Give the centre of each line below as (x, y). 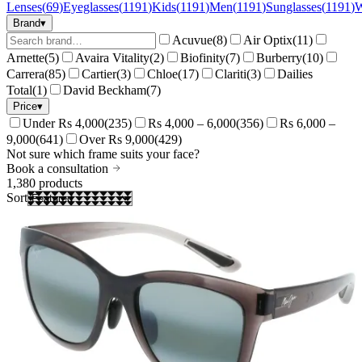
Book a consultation (59, 169)
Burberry (279, 58)
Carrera (25, 74)
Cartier (99, 74)
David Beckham (105, 90)
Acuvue (192, 40)
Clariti (231, 74)
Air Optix (268, 40)
